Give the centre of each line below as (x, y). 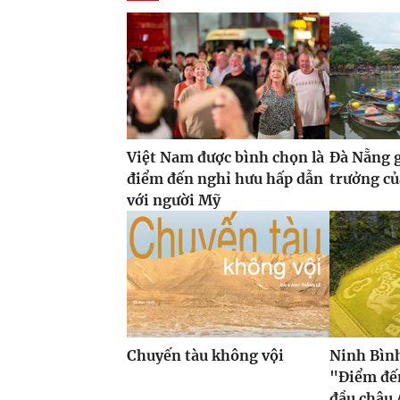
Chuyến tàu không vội (205, 356)
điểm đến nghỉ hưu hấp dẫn (225, 179)
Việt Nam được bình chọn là (225, 158)
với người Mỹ (174, 200)
